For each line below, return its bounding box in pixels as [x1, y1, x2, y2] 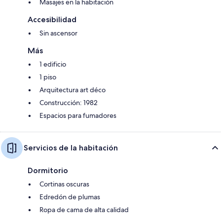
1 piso [39, 72, 56, 81]
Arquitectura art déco [39, 85, 106, 94]
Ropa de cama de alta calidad [39, 205, 129, 214]
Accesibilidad [28, 14, 76, 24]
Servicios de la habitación [24, 143, 118, 152]
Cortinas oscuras [39, 179, 89, 188]
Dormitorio [28, 165, 68, 175]
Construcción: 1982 [39, 98, 98, 107]
